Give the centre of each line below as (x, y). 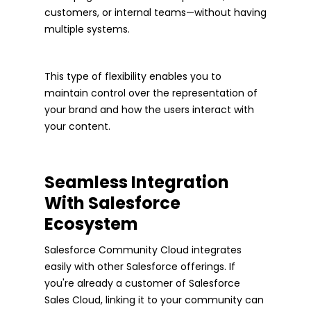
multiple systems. (87, 29)
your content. (77, 126)
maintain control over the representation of (151, 93)
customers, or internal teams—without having (155, 12)
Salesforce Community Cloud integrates (143, 250)
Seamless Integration (137, 182)
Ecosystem (91, 224)
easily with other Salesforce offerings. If (140, 266)
